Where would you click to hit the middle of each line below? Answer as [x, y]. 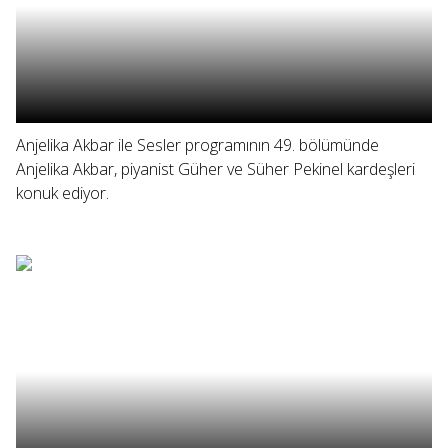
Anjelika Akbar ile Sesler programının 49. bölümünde [197, 145]
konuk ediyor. [62, 193]
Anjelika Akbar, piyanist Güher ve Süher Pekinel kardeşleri [215, 169]
